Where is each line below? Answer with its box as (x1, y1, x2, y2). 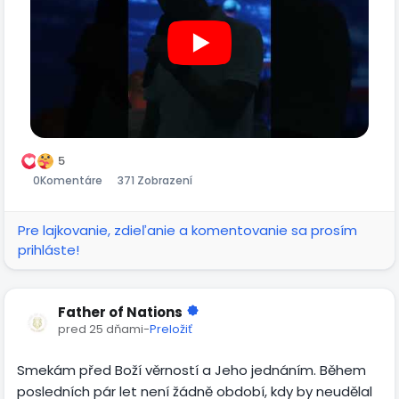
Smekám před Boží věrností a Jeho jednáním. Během (17, 360, 366, 379)
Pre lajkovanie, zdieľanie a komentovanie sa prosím (18, 220, 357, 240)
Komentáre (39, 172, 102, 188)
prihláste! (18, 240, 79, 259)
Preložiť (150, 320, 192, 338)
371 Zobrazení (118, 172, 192, 188)
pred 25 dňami (58, 320, 143, 338)
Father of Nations (58, 302, 183, 322)
